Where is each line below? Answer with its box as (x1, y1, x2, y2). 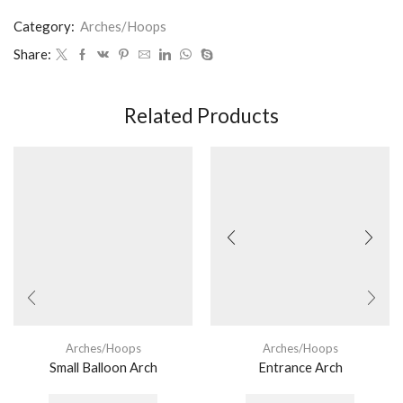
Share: (13, 46, 51, 63)
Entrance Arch (257, 359, 343, 376)
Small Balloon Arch (49, 359, 157, 376)
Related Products (124, 103, 279, 129)
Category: (13, 18, 77, 35)
